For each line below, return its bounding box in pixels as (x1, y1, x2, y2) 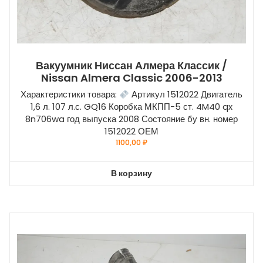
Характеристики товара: (20, 88, 119, 101)
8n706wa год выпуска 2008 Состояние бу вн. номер (25, 113, 238, 126)
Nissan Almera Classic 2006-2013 (41, 70, 222, 86)
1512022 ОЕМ (104, 125, 159, 138)
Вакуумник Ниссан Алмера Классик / (36, 58, 227, 73)
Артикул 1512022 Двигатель (129, 88, 243, 101)
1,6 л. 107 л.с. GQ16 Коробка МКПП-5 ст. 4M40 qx (31, 100, 232, 113)
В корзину (111, 167, 152, 180)
